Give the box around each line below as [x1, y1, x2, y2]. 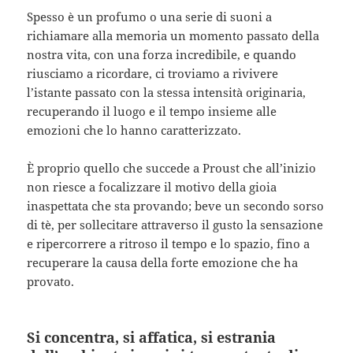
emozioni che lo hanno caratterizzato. [27, 121, 242, 138]
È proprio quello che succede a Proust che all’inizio [27, 159, 317, 176]
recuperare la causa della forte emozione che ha [27, 254, 299, 270]
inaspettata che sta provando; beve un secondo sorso [27, 197, 325, 214]
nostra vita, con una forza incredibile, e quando [27, 46, 297, 62]
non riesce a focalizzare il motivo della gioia [27, 178, 277, 195]
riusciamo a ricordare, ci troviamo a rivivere [27, 65, 279, 81]
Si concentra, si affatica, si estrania [27, 327, 277, 347]
